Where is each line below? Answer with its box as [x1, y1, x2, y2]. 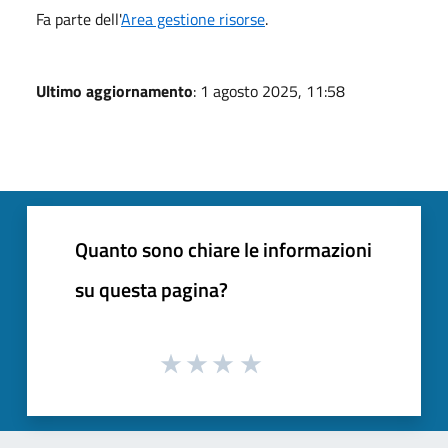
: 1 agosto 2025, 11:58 [193, 78, 345, 103]
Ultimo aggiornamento [36, 78, 193, 103]
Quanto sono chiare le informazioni [75, 233, 372, 265]
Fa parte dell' [36, 6, 121, 31]
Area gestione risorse [121, 6, 265, 31]
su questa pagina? [75, 273, 228, 305]
